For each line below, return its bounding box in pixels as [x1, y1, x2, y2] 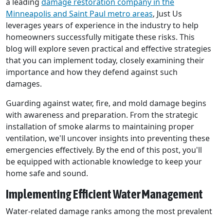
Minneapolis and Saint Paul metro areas [6, 8, 153, 19]
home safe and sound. [6, 168, 88, 179]
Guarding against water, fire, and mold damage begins [6, 98, 206, 109]
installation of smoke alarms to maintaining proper [6, 121, 194, 132]
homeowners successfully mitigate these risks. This [6, 32, 195, 43]
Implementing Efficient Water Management [6, 187, 203, 201]
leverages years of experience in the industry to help [6, 20, 199, 31]
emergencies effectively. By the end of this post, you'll [6, 145, 202, 156]
